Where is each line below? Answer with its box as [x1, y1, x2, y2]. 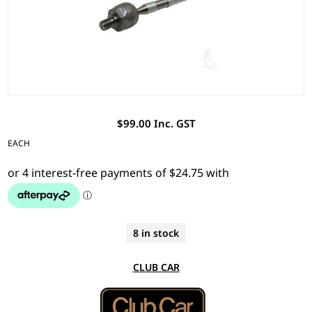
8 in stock [133, 226, 179, 240]
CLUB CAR [132, 260, 180, 274]
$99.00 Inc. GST [116, 116, 196, 130]
